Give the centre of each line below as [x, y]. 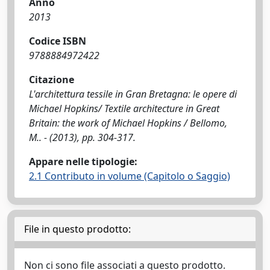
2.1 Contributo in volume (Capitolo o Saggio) [130, 176]
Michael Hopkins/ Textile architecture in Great [124, 108]
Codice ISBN [58, 41]
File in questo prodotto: [77, 229]
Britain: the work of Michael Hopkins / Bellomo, [128, 123]
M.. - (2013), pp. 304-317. [82, 137]
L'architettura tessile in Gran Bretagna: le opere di [133, 94]
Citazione [52, 80]
